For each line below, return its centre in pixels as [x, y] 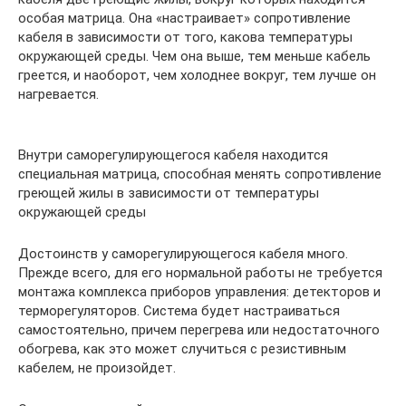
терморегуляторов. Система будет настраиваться [179, 310]
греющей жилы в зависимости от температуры [169, 193]
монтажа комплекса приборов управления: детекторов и [199, 291]
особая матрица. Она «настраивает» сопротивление [184, 18]
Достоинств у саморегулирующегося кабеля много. [183, 253]
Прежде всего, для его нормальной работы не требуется [200, 272]
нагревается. [58, 94]
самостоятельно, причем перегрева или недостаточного [199, 329]
